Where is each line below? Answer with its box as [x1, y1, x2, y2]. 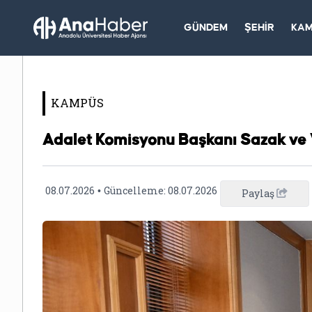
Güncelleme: [104, 184, 168, 197]
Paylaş [242, 187, 276, 200]
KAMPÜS [51, 95, 104, 110]
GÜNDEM [183, 22, 228, 33]
